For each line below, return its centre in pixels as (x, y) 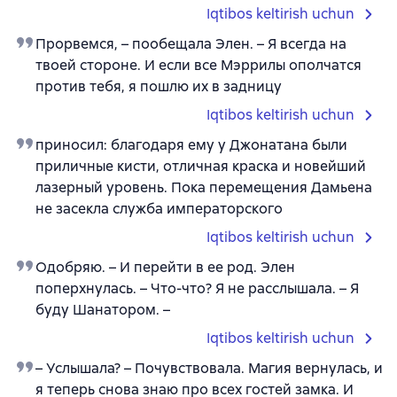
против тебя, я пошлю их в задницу (159, 86)
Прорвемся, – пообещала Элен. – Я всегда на (191, 44)
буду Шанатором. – (103, 310)
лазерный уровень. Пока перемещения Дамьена (204, 187)
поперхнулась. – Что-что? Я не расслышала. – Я (197, 288)
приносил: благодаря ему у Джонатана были (191, 145)
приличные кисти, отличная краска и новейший (201, 166)
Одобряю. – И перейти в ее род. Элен (165, 267)
